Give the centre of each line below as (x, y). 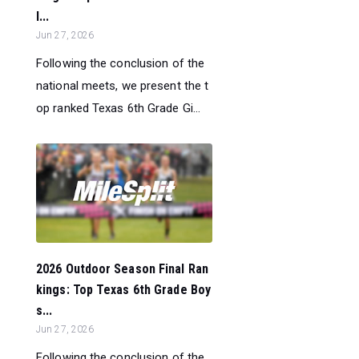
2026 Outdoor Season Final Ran (122, 268)
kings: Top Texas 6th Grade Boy (124, 289)
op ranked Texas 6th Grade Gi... (119, 108)
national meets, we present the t (123, 85)
